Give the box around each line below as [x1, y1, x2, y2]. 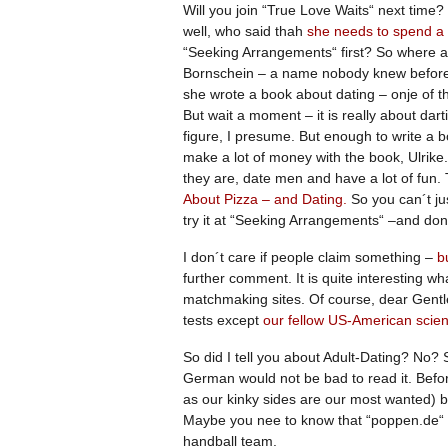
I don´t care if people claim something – [183, 249, 433, 265]
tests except [183, 312, 263, 328]
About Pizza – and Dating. [183, 191, 347, 207]
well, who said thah [183, 23, 307, 39]
